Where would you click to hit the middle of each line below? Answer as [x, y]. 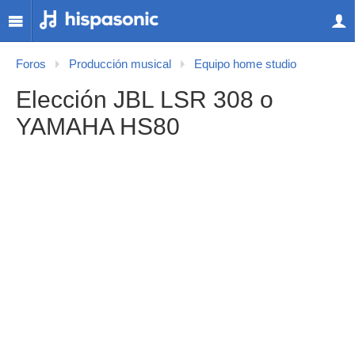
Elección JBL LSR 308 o [145, 99]
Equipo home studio [245, 64]
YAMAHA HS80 [98, 126]
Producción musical [120, 64]
